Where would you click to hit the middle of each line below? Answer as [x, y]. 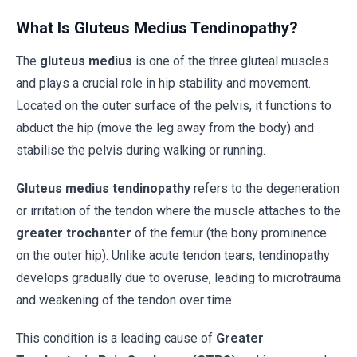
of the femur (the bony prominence [229, 233]
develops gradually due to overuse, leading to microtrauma [178, 278]
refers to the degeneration [265, 188]
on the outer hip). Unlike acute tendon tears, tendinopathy [173, 255]
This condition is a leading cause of [116, 338]
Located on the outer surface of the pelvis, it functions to [174, 106]
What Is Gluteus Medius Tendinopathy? [157, 28]
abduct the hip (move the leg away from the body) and [165, 128]
